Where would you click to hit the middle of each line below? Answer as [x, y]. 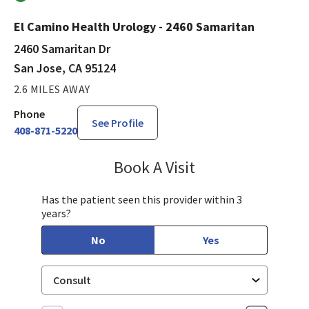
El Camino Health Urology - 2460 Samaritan [134, 26]
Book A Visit [154, 167]
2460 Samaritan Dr [62, 48]
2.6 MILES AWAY [52, 89]
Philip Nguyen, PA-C [248, 165]
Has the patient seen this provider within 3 [142, 199]
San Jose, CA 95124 [65, 68]
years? [56, 213]
